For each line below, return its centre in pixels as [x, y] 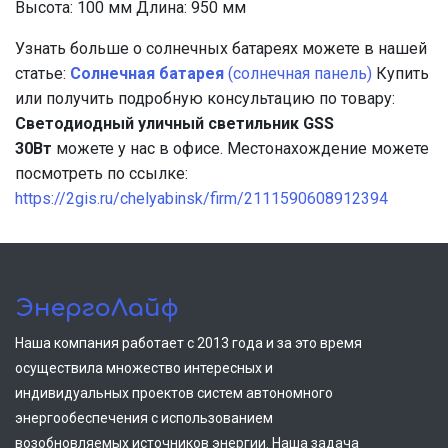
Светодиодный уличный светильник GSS [174, 123]
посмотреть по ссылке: [103, 173]
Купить [400, 73]
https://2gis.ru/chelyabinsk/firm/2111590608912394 [201, 198]
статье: [42, 73]
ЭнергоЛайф [97, 308]
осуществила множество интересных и [144, 367]
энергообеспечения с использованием [144, 417]
